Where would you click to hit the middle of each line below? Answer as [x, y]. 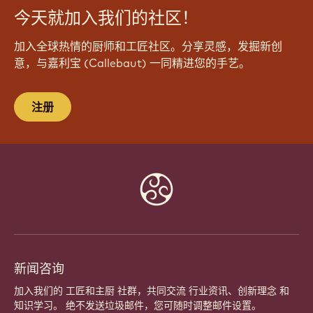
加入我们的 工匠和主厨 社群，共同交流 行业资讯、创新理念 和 [152, 290]
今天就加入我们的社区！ [106, 17]
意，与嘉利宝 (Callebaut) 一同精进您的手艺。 [132, 63]
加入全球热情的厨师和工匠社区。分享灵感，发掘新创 [148, 46]
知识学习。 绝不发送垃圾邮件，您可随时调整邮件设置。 [138, 305]
